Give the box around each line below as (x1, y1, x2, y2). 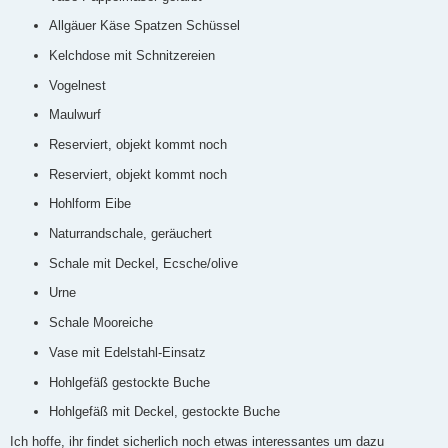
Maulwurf (49, 107, 101, 123)
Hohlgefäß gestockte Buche (49, 374, 210, 390)
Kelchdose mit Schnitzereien (49, 47, 215, 63)
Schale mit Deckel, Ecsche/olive (49, 255, 238, 271)
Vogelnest (49, 77, 106, 93)
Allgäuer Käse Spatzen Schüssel (49, 18, 240, 34)
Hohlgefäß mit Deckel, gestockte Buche (49, 404, 280, 420)
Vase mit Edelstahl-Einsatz (49, 344, 206, 360)
